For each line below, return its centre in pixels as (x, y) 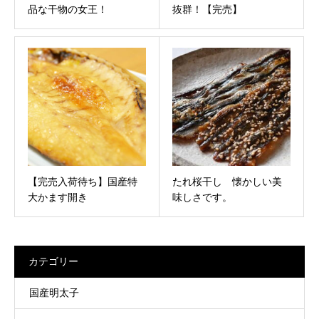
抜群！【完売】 (207, 10)
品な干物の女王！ (68, 10)
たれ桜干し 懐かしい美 (227, 182)
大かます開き (58, 197)
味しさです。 (202, 197)
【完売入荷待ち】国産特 (83, 182)
